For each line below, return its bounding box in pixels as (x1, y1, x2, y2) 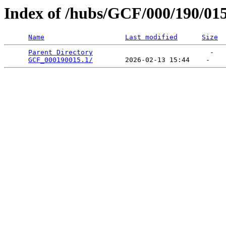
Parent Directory (28, 48, 93, 56)
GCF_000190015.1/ (28, 56, 93, 64)
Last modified (125, 33, 178, 41)
